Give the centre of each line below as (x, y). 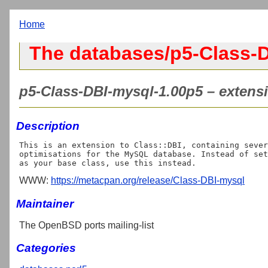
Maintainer (45, 203)
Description (48, 126)
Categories (46, 248)
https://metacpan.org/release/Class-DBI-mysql (148, 180)
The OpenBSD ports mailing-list (86, 225)
